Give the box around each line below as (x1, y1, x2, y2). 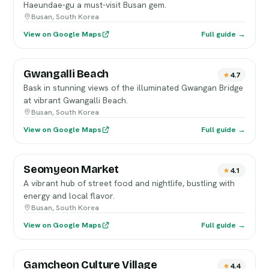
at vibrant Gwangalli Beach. (23, 95, 128, 106)
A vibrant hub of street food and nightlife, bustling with (23, 178, 235, 189)
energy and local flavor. (23, 190, 115, 201)
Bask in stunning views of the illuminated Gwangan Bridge (23, 82, 244, 93)
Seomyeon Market (23, 163, 119, 176)
